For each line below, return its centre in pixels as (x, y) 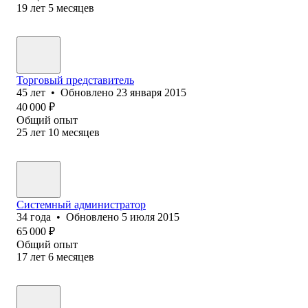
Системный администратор (81, 204)
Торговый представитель (75, 80)
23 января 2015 (151, 92)
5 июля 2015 (151, 217)
